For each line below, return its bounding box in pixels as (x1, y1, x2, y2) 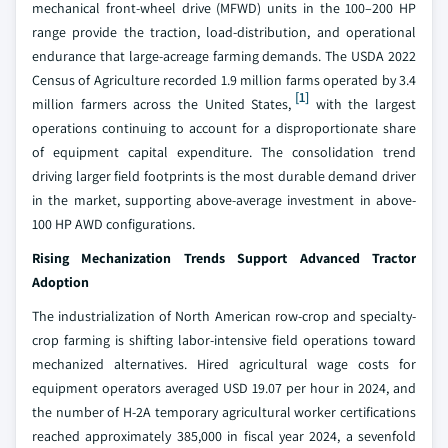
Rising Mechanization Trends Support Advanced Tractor (32, 249, 416, 267)
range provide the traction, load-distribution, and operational (32, 23, 416, 41)
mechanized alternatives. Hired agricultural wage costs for (32, 355, 416, 373)
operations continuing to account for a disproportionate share (32, 119, 416, 137)
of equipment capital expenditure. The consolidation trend (32, 143, 416, 161)
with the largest (309, 95, 416, 113)
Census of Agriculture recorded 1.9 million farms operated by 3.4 (32, 71, 416, 89)
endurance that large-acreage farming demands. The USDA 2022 (32, 47, 416, 65)
